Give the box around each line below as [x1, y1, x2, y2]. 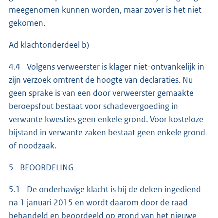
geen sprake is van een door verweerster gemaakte [9, 87, 194, 98]
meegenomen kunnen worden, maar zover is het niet [9, 4, 201, 15]
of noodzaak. [9, 140, 56, 151]
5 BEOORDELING [9, 162, 73, 173]
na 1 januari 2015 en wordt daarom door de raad [9, 197, 188, 208]
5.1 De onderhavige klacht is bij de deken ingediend [9, 183, 201, 195]
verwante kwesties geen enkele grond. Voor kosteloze [9, 113, 203, 125]
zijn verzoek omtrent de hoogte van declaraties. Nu [9, 74, 193, 85]
